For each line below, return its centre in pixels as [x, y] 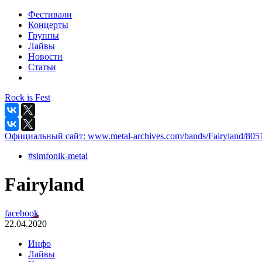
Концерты [48, 25]
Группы [44, 35]
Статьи [42, 67]
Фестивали [50, 14]
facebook [22, 213]
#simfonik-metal [58, 156]
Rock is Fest [27, 97]
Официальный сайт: [46, 136]
